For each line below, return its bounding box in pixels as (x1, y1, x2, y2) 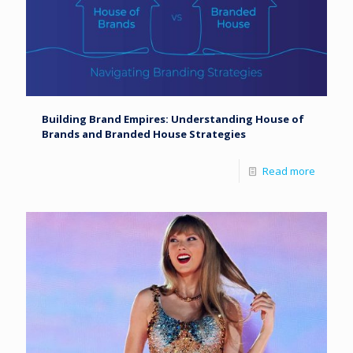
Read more (262, 163, 315, 178)
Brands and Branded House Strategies (42, 126, 246, 141)
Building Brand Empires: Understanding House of (42, 111, 304, 126)
